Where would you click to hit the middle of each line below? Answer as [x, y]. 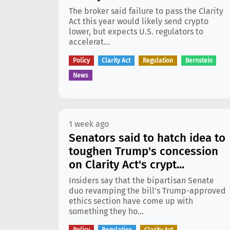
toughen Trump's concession [143, 151]
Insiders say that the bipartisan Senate [141, 180]
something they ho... [106, 211]
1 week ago [89, 124]
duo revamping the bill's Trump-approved [147, 191]
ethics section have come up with [131, 201]
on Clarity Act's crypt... [127, 165]
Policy [81, 61]
